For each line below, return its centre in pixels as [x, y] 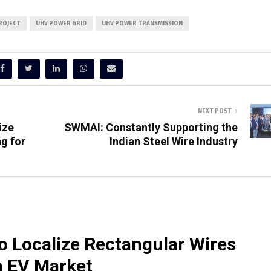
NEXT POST [215, 112]
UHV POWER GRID [61, 24]
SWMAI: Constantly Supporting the [151, 128]
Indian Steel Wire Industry [174, 142]
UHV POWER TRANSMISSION [142, 24]
